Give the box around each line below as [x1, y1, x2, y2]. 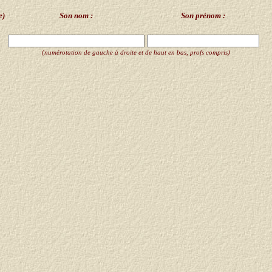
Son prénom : [181, 10, 225, 20]
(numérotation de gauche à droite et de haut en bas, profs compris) [42, 49, 230, 56]
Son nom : [59, 10, 93, 20]
